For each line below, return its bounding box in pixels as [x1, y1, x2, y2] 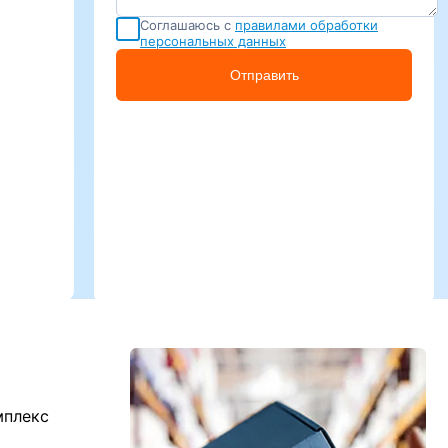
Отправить [229, 67, 299, 83]
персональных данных [140, 33, 286, 49]
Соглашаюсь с [140, 17, 231, 33]
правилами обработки [235, 17, 378, 33]
